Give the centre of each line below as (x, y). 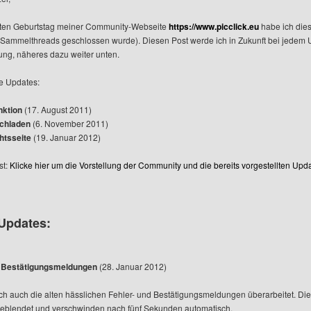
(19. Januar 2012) (66, 137)
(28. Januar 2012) (132, 266)
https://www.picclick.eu (214, 26)
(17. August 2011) (57, 109)
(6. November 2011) (69, 123)
